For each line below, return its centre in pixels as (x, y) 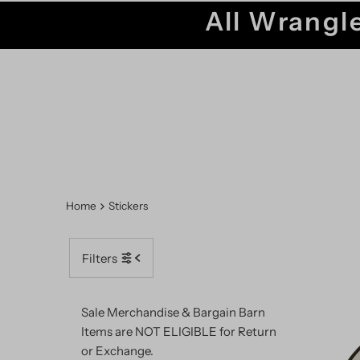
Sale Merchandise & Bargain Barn (173, 313)
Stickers (129, 206)
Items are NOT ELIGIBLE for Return (179, 332)
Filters (100, 258)
